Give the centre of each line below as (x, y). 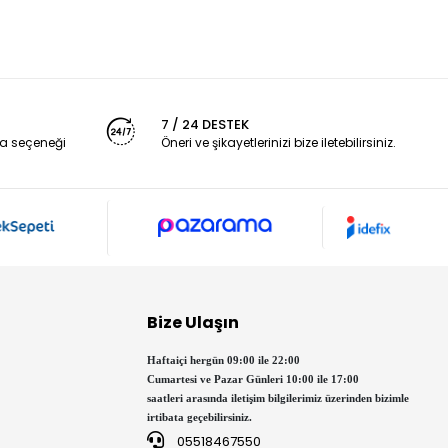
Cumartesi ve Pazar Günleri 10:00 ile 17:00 (253, 379)
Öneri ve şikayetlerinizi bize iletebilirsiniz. (278, 143)
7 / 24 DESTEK (204, 125)
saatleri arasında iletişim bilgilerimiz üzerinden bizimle (278, 398)
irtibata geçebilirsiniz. (200, 417)
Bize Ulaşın (193, 323)
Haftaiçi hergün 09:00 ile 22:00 (224, 360)
